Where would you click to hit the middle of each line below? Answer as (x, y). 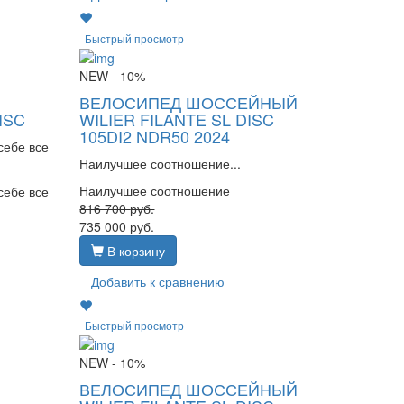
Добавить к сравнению (158, 281)
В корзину (135, 250)
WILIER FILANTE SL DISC (177, 119)
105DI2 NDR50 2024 (155, 136)
